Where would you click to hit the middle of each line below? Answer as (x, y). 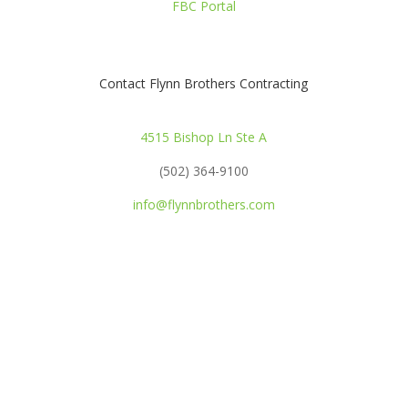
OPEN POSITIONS (204, 265)
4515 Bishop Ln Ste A (204, 137)
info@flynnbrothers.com (204, 204)
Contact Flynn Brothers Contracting (204, 83)
